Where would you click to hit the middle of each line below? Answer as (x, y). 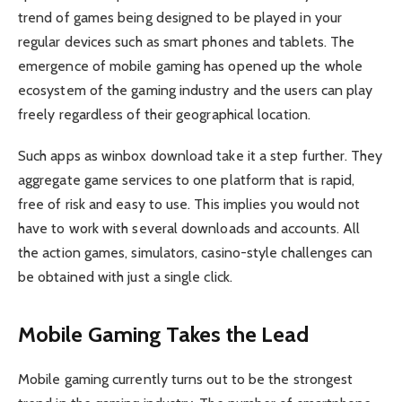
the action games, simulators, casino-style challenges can (196, 253)
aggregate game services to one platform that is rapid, (187, 180)
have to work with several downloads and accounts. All (189, 229)
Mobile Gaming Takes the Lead (164, 334)
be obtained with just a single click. (125, 277)
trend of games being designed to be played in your (180, 18)
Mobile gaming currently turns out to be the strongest (186, 379)
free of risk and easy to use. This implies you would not (189, 205)
